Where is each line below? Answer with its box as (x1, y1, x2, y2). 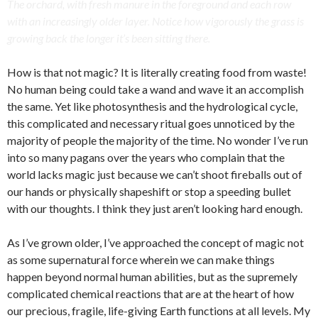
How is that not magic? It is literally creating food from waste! (7, 65, 307, 79)
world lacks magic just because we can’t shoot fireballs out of (7, 167, 302, 181)
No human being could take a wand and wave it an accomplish (7, 82, 304, 96)
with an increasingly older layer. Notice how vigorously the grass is (7, 13, 304, 28)
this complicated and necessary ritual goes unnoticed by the (7, 116, 295, 130)
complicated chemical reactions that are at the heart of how (7, 286, 294, 300)
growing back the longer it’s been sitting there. (7, 31, 210, 45)
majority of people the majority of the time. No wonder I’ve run (7, 133, 308, 147)
